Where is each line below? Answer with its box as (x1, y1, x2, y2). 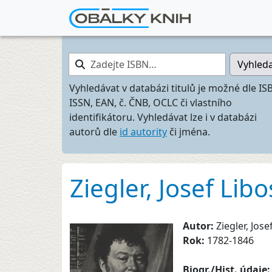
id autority (120, 125, 167, 138)
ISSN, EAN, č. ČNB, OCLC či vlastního (69, 96, 232, 109)
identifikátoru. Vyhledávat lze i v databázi (69, 110, 257, 124)
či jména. (167, 125, 210, 138)
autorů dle (69, 125, 120, 138)
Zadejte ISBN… (69, 53, 135, 66)
